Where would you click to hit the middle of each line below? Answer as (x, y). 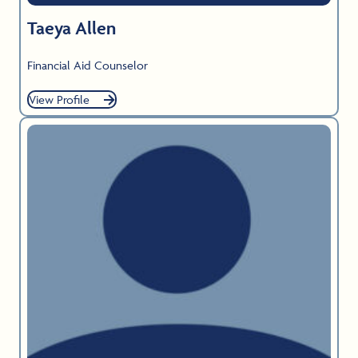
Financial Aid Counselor (88, 66)
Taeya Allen (72, 28)
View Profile (59, 100)
